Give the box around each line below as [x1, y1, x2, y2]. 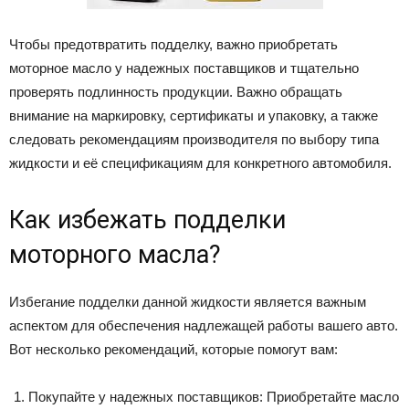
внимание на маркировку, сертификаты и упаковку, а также [9, 107, 378, 123]
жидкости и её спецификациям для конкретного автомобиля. [9, 154, 392, 171]
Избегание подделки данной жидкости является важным [9, 293, 366, 309]
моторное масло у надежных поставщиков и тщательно [9, 59, 359, 76]
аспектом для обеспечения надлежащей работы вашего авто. [9, 317, 398, 333]
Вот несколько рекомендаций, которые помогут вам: [9, 341, 338, 357]
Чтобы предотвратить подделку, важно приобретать [9, 36, 338, 52]
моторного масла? [9, 239, 221, 269]
